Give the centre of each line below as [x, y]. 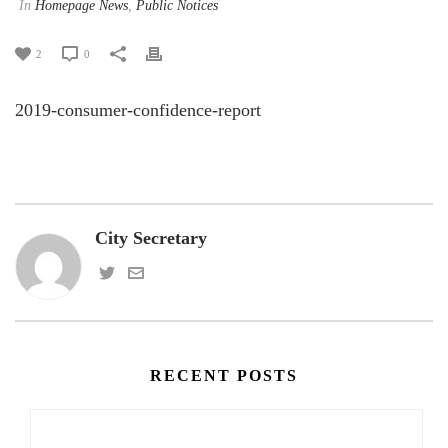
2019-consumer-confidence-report [138, 110]
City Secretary [151, 238]
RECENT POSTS [224, 375]
